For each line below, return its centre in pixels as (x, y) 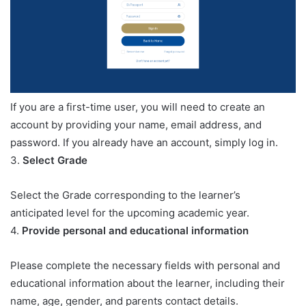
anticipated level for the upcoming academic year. (130, 213)
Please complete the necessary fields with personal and (145, 266)
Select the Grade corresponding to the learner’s (125, 195)
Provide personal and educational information (135, 231)
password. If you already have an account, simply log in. (144, 143)
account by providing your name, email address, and (136, 125)
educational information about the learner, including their (148, 283)
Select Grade (55, 161)
